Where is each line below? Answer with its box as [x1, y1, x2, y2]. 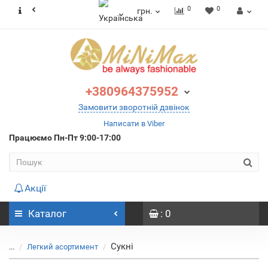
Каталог [28, 208, 66, 220]
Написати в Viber [103, 119, 165, 128]
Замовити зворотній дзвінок [78, 102, 190, 112]
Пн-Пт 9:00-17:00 [54, 133, 121, 142]
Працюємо [9, 133, 54, 142]
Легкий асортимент [27, 242, 98, 251]
